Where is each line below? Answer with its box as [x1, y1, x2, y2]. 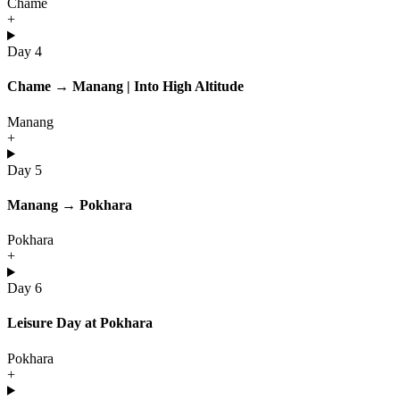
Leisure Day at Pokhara [7, 315, 153, 331]
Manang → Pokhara [7, 196, 132, 212]
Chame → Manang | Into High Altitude [7, 79, 244, 95]
